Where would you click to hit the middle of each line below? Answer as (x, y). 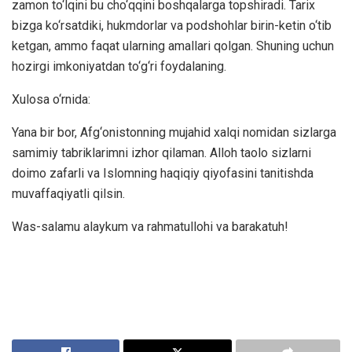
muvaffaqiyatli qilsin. (68, 193)
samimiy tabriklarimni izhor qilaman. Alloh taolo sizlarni (161, 152)
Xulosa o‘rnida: (51, 99)
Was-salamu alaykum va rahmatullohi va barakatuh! (150, 226)
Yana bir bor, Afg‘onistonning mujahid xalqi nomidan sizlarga (174, 132)
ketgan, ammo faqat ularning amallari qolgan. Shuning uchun (173, 46)
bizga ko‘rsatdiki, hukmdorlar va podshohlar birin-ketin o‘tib (172, 25)
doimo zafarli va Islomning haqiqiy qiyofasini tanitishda (163, 173)
